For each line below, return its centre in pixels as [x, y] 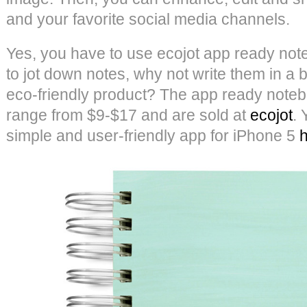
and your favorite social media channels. [148, 19]
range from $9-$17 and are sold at [128, 115]
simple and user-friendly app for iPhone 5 [153, 135]
